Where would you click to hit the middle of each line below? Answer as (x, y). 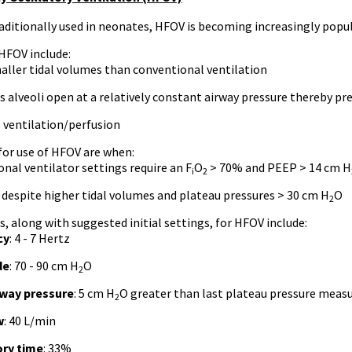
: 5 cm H (94, 293)
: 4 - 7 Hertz (40, 238)
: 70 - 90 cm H (44, 266)
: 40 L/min (30, 321)
